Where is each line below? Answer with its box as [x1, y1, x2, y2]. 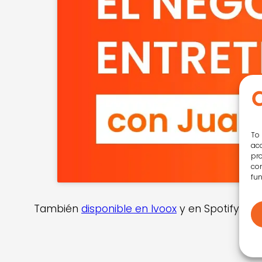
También [34, 201, 81, 216]
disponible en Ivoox [81, 201, 177, 216]
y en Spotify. [177, 201, 241, 216]
